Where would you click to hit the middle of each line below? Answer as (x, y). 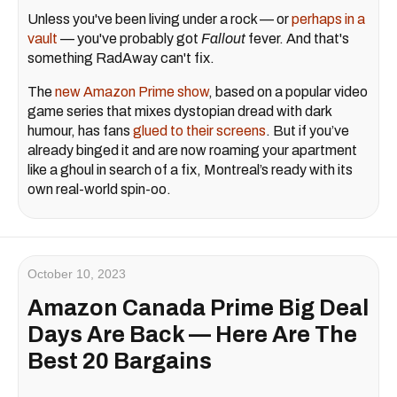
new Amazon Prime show (132, 91)
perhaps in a (328, 19)
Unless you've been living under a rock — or (160, 19)
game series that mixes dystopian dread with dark (179, 111)
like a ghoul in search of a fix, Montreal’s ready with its (190, 169)
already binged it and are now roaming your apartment (192, 150)
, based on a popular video (288, 91)
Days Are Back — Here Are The (192, 334)
